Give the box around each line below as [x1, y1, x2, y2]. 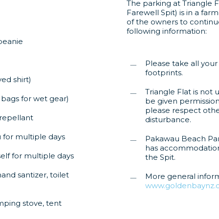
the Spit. [145, 152, 175, 162]
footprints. [145, 67, 183, 77]
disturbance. [145, 114, 191, 124]
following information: [127, 26, 207, 36]
